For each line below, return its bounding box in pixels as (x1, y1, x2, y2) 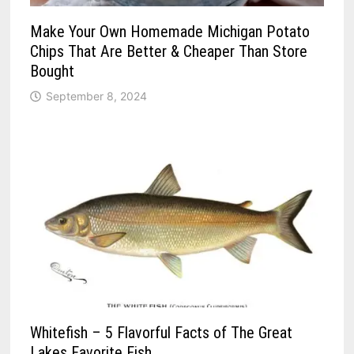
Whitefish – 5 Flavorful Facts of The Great (30, 322, 293, 342)
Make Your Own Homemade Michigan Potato (30, 21, 311, 41)
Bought (30, 61, 75, 81)
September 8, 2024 (46, 88, 148, 103)
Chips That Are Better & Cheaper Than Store (30, 41, 308, 61)
